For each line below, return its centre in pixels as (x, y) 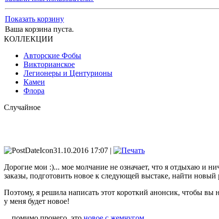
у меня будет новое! (37, 201)
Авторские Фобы (52, 55)
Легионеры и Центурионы (68, 73)
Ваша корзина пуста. (39, 29)
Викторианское (49, 64)
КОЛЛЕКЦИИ (29, 39)
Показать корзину (34, 19)
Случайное (22, 107)
